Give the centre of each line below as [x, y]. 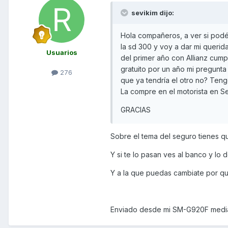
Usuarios [62, 53]
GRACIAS [136, 110]
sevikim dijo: [152, 13]
